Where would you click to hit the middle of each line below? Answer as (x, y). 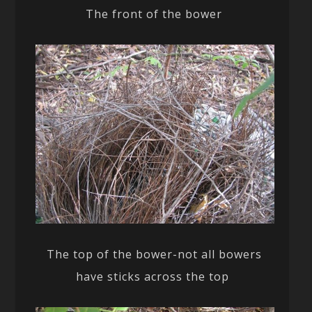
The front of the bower (153, 14)
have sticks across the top (152, 276)
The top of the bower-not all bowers (152, 254)
